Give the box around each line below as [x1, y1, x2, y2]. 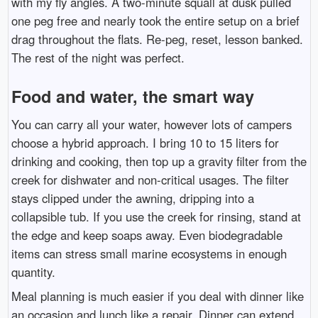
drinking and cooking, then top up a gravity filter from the [11, 152, 307, 170]
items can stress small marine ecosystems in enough [11, 244, 287, 262]
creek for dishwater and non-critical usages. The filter [11, 170, 289, 188]
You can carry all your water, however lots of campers [11, 115, 292, 133]
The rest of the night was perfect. [11, 48, 185, 66]
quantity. [11, 263, 55, 280]
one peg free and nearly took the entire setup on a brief [11, 11, 300, 29]
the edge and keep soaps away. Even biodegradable [11, 226, 283, 243]
